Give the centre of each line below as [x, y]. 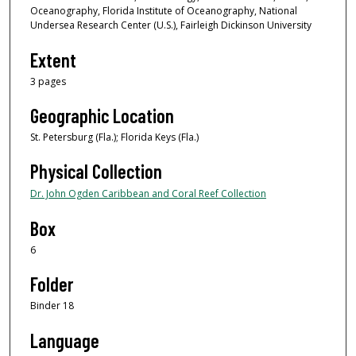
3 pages [48, 81]
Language [65, 340]
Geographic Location [102, 115]
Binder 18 [52, 306]
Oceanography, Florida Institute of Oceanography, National [164, 11]
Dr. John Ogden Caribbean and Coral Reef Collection [148, 194]
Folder [52, 284]
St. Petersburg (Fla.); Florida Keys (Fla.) [114, 137]
